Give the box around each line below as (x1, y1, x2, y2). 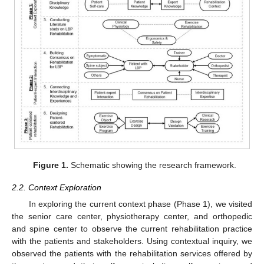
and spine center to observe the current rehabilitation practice (12, 224, 252, 234)
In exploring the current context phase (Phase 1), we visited (28, 199, 252, 209)
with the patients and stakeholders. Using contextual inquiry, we (12, 236, 252, 246)
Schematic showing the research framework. (68, 160, 236, 170)
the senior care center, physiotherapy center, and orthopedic (12, 212, 252, 222)
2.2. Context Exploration (12, 183, 101, 193)
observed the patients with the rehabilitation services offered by (12, 249, 252, 259)
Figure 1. (32, 160, 68, 170)
